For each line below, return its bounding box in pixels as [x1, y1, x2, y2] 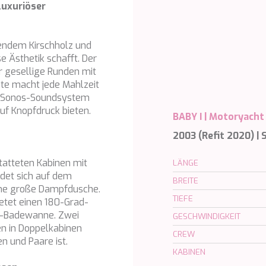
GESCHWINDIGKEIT [173, 211, 241, 222]
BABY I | [173, 110, 210, 123]
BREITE [173, 175, 199, 186]
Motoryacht [209, 110, 265, 123]
